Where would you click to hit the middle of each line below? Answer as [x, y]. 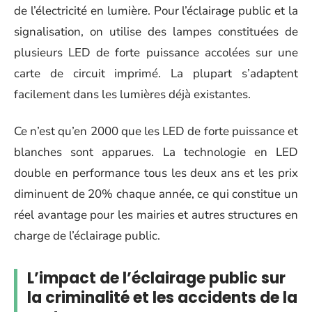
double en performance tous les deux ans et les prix [156, 173]
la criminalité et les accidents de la [162, 297]
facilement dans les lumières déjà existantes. [132, 94]
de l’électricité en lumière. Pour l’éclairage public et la [156, 11]
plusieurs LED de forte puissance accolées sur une [156, 53]
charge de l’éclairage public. [87, 235]
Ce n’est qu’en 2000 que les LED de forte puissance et [156, 131]
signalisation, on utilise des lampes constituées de [156, 32]
